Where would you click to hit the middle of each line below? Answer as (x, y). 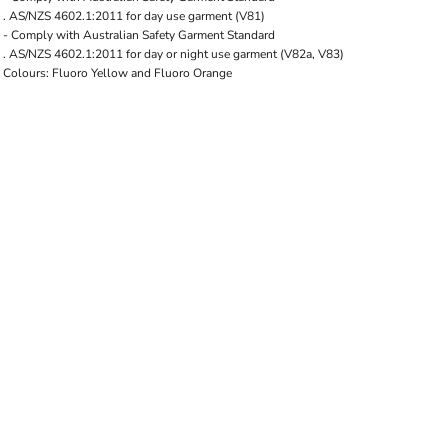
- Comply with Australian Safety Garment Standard (139, 35)
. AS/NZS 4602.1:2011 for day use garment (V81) (134, 16)
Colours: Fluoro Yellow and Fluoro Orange (117, 73)
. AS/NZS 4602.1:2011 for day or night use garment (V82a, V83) (173, 54)
